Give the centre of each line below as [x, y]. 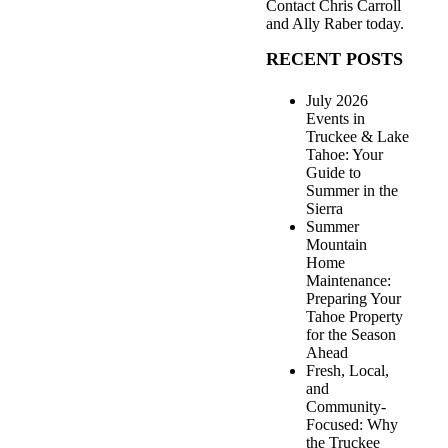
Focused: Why [351, 425]
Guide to [333, 173]
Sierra [324, 209]
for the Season [350, 335]
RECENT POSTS [334, 59]
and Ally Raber [313, 24]
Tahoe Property [354, 317]
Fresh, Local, [347, 371]
